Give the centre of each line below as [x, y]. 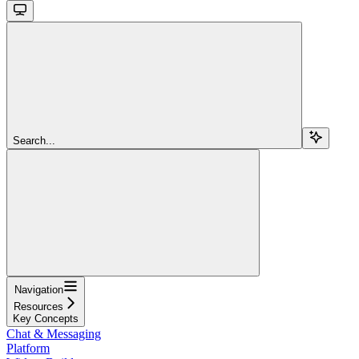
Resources [38, 306]
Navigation [38, 289]
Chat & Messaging [54, 333]
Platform [28, 348]
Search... [34, 140]
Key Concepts [46, 318]
